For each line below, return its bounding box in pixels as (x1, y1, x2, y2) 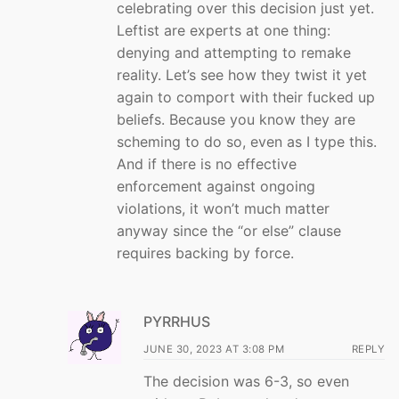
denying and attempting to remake (117, 43, 351, 61)
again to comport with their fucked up (117, 87, 375, 106)
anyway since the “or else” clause (117, 221, 341, 240)
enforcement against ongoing (117, 176, 315, 195)
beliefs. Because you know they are (117, 110, 355, 128)
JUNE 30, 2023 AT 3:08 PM (143, 342, 284, 355)
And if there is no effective (117, 154, 297, 173)
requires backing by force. (117, 243, 294, 262)
